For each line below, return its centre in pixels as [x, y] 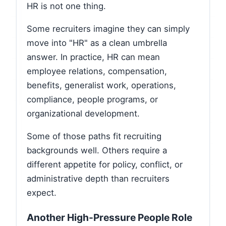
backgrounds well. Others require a [97, 150]
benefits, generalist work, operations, [101, 86]
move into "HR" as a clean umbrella [97, 43]
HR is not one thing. [66, 6]
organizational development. [83, 114]
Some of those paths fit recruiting [94, 136]
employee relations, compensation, [97, 71]
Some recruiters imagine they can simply [108, 29]
